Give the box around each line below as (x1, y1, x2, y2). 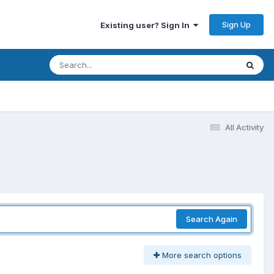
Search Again (186, 214, 237, 224)
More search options (160, 250, 242, 260)
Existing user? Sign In (100, 20, 193, 30)
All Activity (225, 122, 264, 132)
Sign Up (222, 19, 251, 29)
